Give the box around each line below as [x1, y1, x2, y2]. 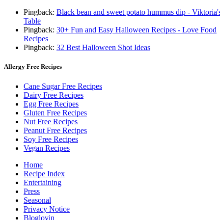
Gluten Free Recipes [24, 108, 87, 117]
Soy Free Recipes [24, 135, 78, 143]
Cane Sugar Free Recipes [24, 82, 102, 90]
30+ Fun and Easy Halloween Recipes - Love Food [56, 26, 217, 34]
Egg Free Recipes [24, 99, 79, 108]
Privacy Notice [24, 204, 70, 213]
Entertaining [24, 178, 61, 187]
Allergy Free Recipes [4, 63, 62, 71]
